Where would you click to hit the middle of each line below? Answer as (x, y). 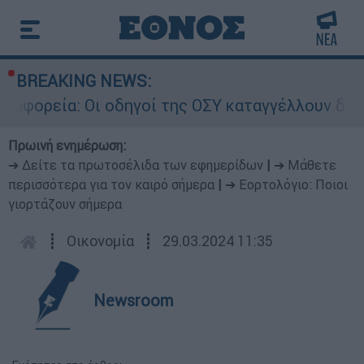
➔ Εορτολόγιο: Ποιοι (286, 184)
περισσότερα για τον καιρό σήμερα (111, 184)
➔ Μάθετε (305, 165)
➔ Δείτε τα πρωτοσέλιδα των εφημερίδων (136, 165)
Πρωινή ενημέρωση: (67, 145)
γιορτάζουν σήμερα (65, 204)
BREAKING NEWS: (84, 81)
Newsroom (134, 300)
